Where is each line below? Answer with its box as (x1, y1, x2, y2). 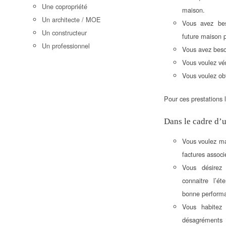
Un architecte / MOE (42, 14, 101, 24)
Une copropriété (42, 1, 88, 11)
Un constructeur (42, 27, 87, 37)
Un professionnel (42, 40, 90, 50)
